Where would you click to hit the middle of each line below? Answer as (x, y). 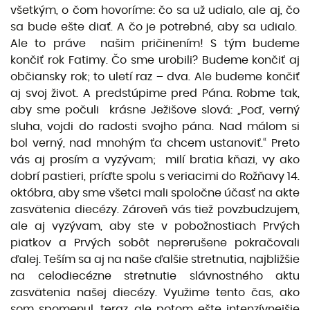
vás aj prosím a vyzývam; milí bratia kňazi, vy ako (155, 160)
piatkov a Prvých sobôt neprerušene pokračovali (155, 243)
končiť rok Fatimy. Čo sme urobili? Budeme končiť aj (155, 60)
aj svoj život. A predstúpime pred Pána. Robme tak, (155, 93)
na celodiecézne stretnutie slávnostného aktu (155, 276)
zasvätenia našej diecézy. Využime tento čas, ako (155, 293)
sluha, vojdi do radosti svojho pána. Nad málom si (155, 127)
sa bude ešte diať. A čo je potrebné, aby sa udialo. (155, 27)
